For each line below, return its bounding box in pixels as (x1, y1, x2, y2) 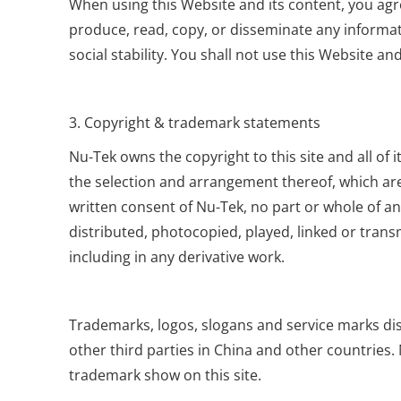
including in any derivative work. (69, 247, 286, 267)
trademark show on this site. (69, 365, 262, 385)
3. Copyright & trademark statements (69, 113, 321, 132)
